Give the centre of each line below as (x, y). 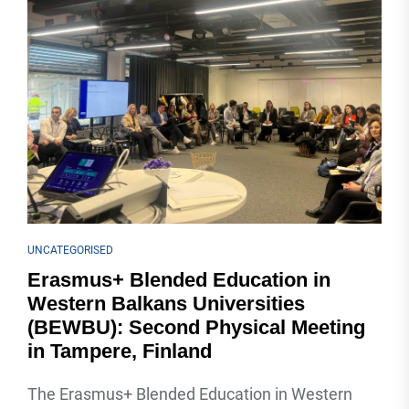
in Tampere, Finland (120, 351)
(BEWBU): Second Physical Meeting (196, 327)
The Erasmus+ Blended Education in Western (190, 394)
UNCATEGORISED (70, 250)
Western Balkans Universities (166, 304)
